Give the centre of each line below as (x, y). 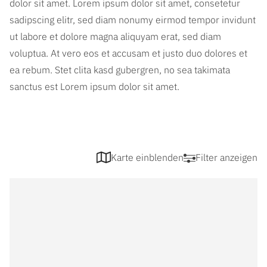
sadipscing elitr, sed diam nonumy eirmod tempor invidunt (133, 20)
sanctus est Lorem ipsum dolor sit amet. (94, 86)
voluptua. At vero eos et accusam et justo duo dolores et (128, 53)
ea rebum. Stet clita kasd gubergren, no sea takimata (120, 70)
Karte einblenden (147, 157)
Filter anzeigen (226, 157)
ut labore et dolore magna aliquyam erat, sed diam (115, 36)
